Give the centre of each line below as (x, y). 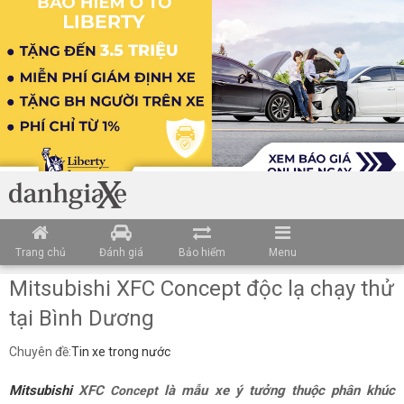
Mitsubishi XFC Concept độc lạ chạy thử (202, 289)
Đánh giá (121, 252)
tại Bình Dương (82, 318)
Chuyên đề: (40, 352)
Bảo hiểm (202, 252)
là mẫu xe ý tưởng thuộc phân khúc (277, 390)
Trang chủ (40, 252)
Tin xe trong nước (121, 352)
